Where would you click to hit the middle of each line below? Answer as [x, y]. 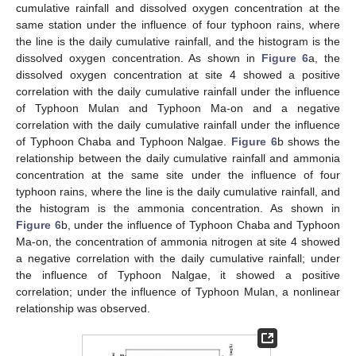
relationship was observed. [83, 308]
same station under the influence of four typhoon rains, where [178, 24]
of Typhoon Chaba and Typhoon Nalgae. [124, 141]
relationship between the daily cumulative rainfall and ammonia [178, 158]
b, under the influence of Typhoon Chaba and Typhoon [201, 224]
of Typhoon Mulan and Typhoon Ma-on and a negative [178, 108]
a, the [324, 58]
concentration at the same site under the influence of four [178, 174]
